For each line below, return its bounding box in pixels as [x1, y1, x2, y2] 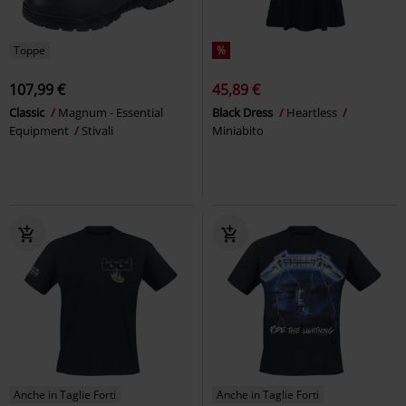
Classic [9, 103, 47, 121]
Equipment [9, 121, 72, 139]
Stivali [82, 121, 113, 139]
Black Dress [212, 103, 275, 121]
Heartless [286, 103, 340, 121]
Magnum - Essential [58, 103, 163, 121]
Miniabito [212, 121, 264, 139]
